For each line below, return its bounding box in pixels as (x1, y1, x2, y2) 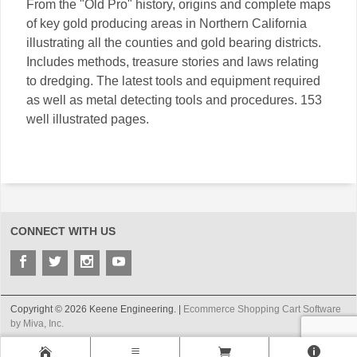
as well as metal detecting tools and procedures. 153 (26, 93, 322, 107)
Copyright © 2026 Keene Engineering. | (10, 304, 183, 315)
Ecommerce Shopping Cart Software (183, 304, 341, 315)
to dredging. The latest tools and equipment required (26, 74, 320, 88)
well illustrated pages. (26, 112, 149, 126)
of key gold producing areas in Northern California (26, 17, 307, 30)
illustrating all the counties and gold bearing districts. (26, 36, 321, 49)
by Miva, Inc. (10, 318, 64, 329)
